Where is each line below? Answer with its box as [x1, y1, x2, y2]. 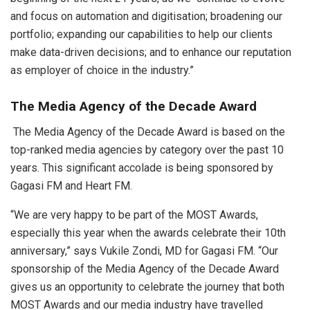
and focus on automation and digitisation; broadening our [10, 9, 282, 23]
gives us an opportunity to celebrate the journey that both [10, 280, 284, 293]
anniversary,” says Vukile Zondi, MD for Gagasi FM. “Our [10, 244, 278, 257]
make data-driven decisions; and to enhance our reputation [10, 45, 291, 59]
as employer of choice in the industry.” [10, 63, 194, 77]
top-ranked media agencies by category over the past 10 [10, 143, 284, 156]
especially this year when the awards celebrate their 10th [10, 226, 286, 239]
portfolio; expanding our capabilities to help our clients [10, 27, 273, 41]
